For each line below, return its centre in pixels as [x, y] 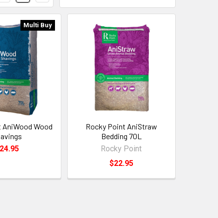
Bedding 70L [121, 136]
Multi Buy [37, 25]
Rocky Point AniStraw [121, 126]
